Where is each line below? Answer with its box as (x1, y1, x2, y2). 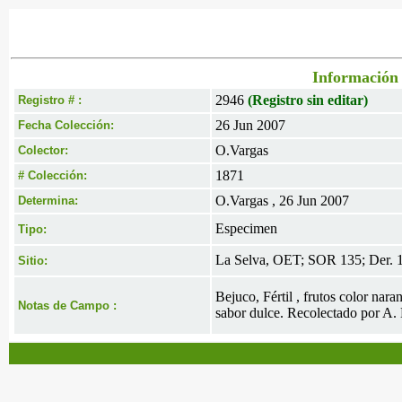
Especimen (215, 221, 277, 236)
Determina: (18, 194, 78, 207)
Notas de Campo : (18, 299, 117, 312)
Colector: (18, 144, 68, 157)
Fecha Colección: (18, 118, 114, 132)
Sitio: (18, 254, 48, 267)
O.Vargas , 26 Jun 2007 (215, 193, 349, 208)
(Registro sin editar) (248, 92, 368, 108)
